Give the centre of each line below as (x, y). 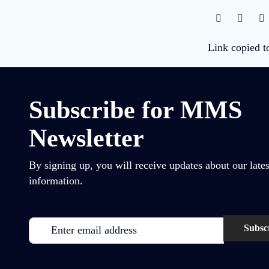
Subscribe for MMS (135, 110)
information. (56, 180)
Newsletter (86, 138)
